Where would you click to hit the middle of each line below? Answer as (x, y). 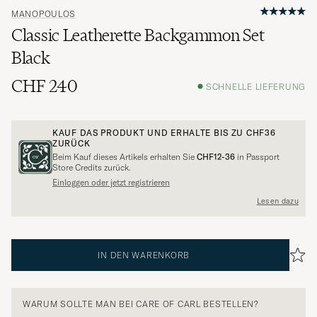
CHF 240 (45, 86)
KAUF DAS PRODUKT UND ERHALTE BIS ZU (149, 133)
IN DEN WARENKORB (144, 255)
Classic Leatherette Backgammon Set (138, 35)
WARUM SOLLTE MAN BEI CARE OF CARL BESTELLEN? (141, 304)
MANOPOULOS (44, 14)
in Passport (257, 157)
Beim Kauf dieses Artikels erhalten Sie (125, 157)
